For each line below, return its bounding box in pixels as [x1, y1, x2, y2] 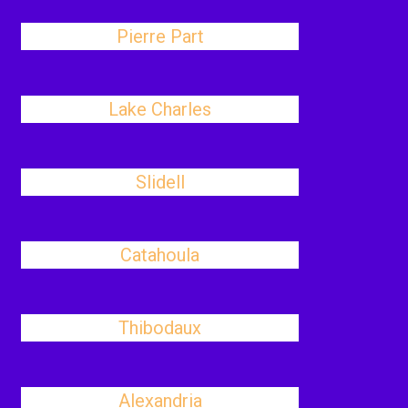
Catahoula [120, 244, 200, 266]
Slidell [135, 171, 185, 193]
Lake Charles [108, 98, 212, 120]
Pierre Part [116, 25, 204, 47]
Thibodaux [118, 317, 202, 339]
